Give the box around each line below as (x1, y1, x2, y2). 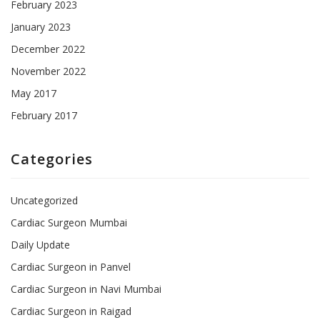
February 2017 (11, 108, 77, 122)
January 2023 (11, 19, 71, 34)
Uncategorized (11, 193, 78, 207)
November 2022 (11, 64, 86, 78)
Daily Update (11, 237, 70, 251)
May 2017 (11, 86, 56, 100)
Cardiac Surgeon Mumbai (11, 215, 127, 229)
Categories (11, 149, 93, 169)
